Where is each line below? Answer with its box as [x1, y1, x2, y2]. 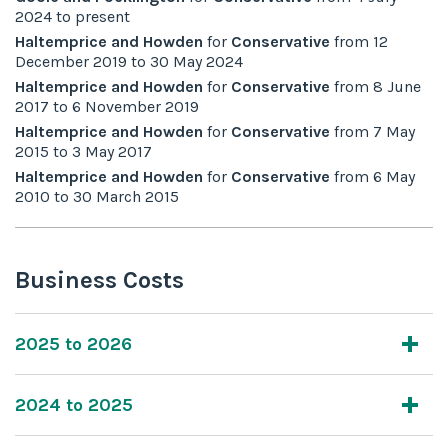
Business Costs [15, 265, 184, 294]
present [75, 6, 130, 26]
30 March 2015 [73, 186, 179, 206]
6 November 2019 [72, 96, 199, 116]
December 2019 [15, 51, 127, 71]
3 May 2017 [72, 141, 152, 161]
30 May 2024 [150, 51, 243, 71]
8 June [373, 76, 421, 96]
